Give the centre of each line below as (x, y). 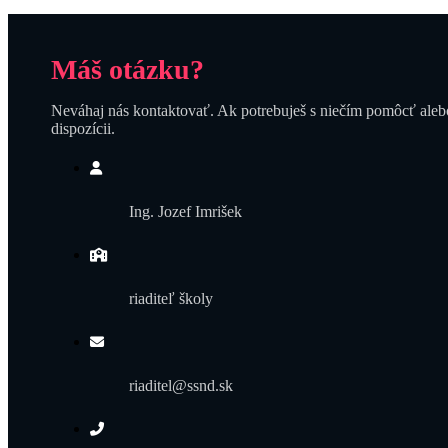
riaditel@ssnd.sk (180, 385)
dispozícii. (82, 128)
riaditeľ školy (170, 298)
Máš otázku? (127, 69)
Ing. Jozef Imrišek (185, 211)
